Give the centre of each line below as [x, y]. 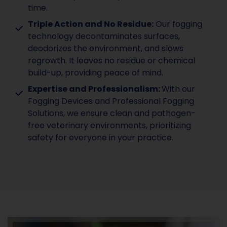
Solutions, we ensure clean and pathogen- [112, 113]
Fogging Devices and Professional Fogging [111, 101]
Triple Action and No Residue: [91, 24]
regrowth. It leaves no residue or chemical [111, 61]
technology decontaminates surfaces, [104, 36]
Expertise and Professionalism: [95, 89]
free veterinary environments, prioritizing [109, 126]
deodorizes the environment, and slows [106, 49]
